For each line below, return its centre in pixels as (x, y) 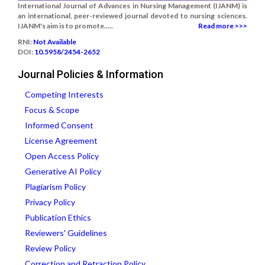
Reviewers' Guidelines (66, 233)
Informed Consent (59, 125)
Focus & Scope (52, 110)
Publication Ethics (58, 217)
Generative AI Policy (63, 171)
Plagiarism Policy (55, 187)
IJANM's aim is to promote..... (65, 26)
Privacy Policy (50, 202)
